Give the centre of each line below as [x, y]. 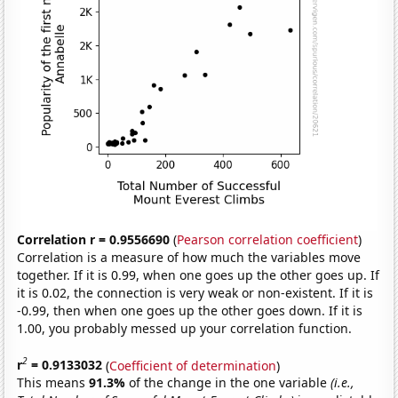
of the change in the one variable [230, 383]
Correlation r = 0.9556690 [94, 239]
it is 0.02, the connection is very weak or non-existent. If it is [195, 292]
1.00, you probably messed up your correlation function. [185, 328]
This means [53, 383]
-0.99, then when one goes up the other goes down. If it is [190, 310]
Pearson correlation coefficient [268, 239]
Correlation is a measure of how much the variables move [189, 257]
